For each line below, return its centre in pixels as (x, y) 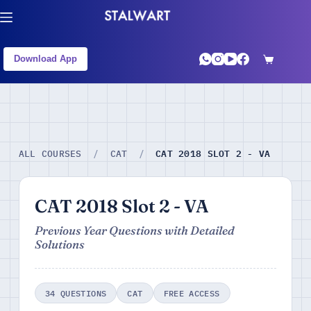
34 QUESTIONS (76, 293)
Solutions (59, 244)
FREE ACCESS (192, 293)
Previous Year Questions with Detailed (134, 230)
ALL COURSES (50, 154)
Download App (45, 59)
